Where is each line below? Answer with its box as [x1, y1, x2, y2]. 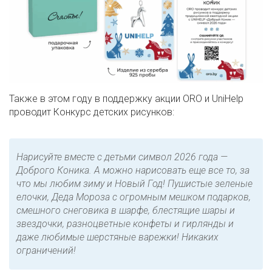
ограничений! [16, 244, 76, 256]
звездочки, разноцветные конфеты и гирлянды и [16, 217, 234, 229]
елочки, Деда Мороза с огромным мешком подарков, [16, 191, 251, 203]
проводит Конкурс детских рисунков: [9, 106, 174, 118]
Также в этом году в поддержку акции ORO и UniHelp [9, 92, 243, 104]
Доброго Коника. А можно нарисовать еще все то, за [16, 164, 250, 176]
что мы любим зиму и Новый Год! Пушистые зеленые [16, 177, 253, 189]
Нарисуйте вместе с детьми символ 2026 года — [16, 151, 228, 163]
